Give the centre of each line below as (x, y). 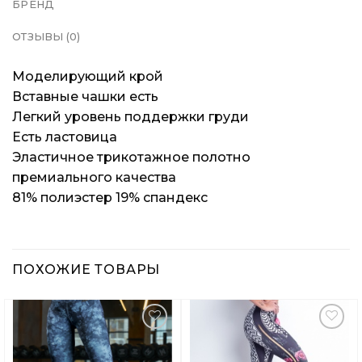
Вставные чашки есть (85, 96)
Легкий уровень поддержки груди (130, 116)
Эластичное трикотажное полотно (131, 157)
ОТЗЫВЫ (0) (46, 36)
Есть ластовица (65, 137)
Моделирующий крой (88, 76)
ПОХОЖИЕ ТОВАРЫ (86, 269)
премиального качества (94, 177)
